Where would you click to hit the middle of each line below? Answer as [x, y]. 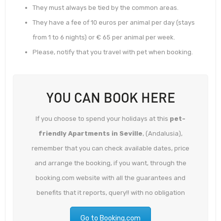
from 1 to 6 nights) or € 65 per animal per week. [104, 37]
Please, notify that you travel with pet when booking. [113, 52]
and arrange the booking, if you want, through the [110, 163]
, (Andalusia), [163, 134]
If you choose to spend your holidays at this [103, 119]
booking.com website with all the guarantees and [110, 178]
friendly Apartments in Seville [91, 134]
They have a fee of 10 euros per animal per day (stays [114, 22]
